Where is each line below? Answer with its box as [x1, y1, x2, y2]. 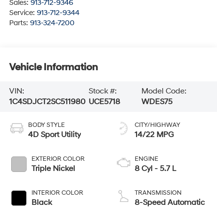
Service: [9, 8, 37, 18]
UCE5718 [88, 97, 120, 107]
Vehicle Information [9, 61, 98, 73]
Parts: [9, 18, 30, 28]
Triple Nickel [31, 164, 75, 174]
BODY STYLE [28, 121, 65, 129]
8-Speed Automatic [135, 198, 205, 208]
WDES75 [141, 97, 172, 107]
